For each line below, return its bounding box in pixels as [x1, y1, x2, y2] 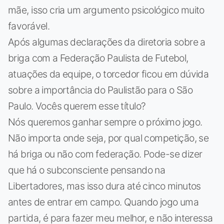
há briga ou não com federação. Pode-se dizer [8, 147, 202, 160]
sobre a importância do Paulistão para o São [8, 83, 193, 96]
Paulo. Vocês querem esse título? [8, 99, 146, 112]
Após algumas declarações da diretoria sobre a [8, 35, 205, 48]
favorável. [8, 19, 50, 32]
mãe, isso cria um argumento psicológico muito [8, 3, 204, 16]
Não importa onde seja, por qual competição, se [8, 131, 209, 144]
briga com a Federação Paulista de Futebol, [8, 51, 188, 64]
